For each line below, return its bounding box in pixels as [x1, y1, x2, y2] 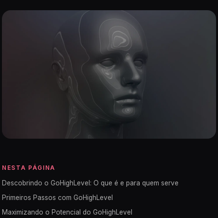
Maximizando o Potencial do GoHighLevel [2, 208, 132, 216]
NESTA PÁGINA [2, 164, 55, 172]
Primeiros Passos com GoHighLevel [2, 194, 113, 202]
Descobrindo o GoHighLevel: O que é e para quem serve [2, 179, 179, 187]
